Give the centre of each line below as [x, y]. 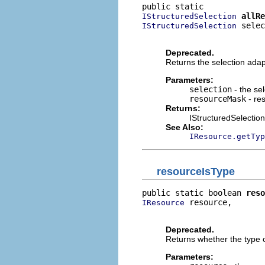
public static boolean [194, 193]
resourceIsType [196, 172]
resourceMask [218, 98]
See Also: [185, 127]
